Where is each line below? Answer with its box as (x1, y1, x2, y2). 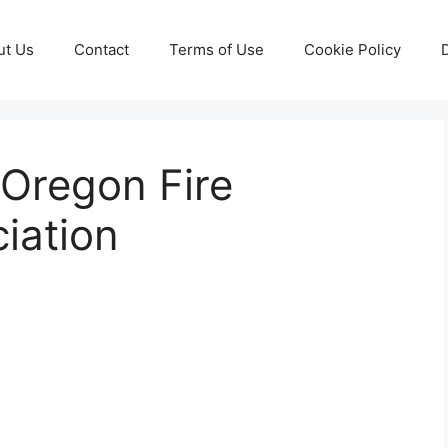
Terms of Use (169, 40, 264, 59)
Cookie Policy (304, 40, 401, 59)
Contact (74, 40, 129, 59)
